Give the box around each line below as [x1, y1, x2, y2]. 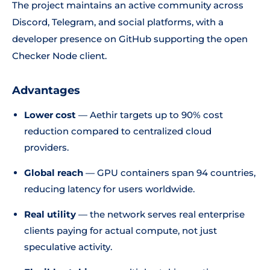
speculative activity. [24, 241, 112, 253]
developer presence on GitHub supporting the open [12, 33, 248, 45]
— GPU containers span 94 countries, [83, 167, 256, 178]
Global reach [24, 167, 83, 178]
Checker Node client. [12, 50, 107, 61]
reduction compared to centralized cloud [24, 125, 212, 137]
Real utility [24, 209, 76, 220]
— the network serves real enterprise [76, 209, 245, 220]
